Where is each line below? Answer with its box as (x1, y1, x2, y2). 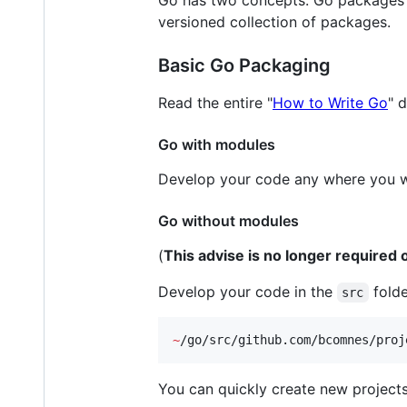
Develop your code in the (158, 283, 337, 302)
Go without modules (158, 212, 299, 231)
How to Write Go (273, 94, 388, 113)
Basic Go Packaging (158, 55, 331, 77)
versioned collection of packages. (158, 13, 391, 32)
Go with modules (158, 135, 275, 154)
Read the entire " (158, 94, 273, 113)
